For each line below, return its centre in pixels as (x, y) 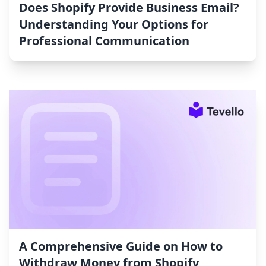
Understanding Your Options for (114, 24)
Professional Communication (104, 41)
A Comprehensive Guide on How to (121, 246)
